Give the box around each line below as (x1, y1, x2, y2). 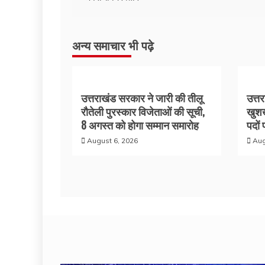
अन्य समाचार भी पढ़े (72, 35, 154, 54)
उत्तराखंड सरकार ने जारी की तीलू (81, 89, 203, 105)
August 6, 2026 (87, 135, 138, 145)
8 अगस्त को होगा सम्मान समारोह (81, 117, 199, 132)
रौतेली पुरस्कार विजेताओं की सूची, (81, 103, 205, 119)
